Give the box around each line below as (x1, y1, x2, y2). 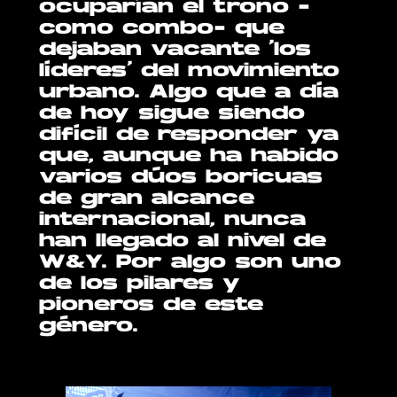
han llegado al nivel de (39, 231, 327, 252)
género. (39, 316, 139, 337)
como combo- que (39, 19, 285, 39)
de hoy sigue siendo (39, 104, 306, 124)
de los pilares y (39, 274, 241, 294)
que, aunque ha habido (39, 146, 339, 167)
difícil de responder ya (39, 125, 339, 145)
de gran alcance (39, 189, 255, 209)
